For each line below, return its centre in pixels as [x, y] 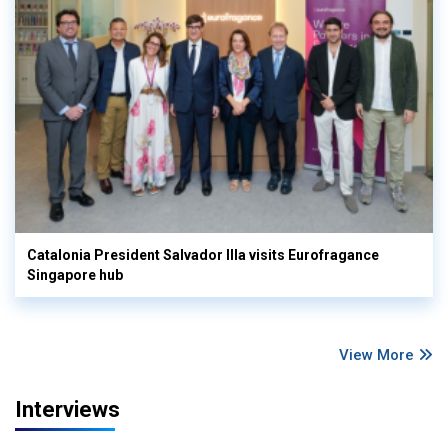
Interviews [67, 409]
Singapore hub [75, 274]
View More [378, 354]
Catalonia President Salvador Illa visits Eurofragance [203, 254]
